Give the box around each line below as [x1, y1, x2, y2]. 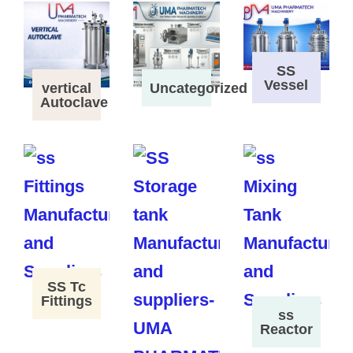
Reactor [259, 321, 313, 338]
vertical [42, 80, 92, 97]
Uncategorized [150, 80, 248, 97]
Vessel [264, 77, 309, 94]
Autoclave [39, 95, 108, 111]
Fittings [41, 293, 93, 310]
